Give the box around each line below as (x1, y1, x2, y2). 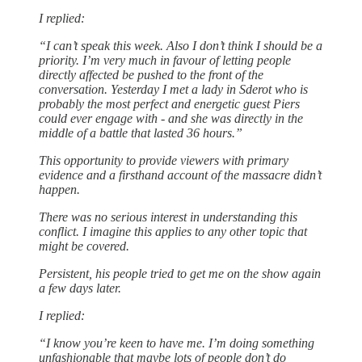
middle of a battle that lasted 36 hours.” (39, 126, 242, 141)
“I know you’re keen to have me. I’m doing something (39, 336, 314, 351)
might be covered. (39, 239, 129, 254)
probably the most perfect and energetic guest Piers (39, 97, 300, 112)
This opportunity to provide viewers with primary (39, 154, 288, 168)
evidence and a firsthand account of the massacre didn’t (39, 168, 322, 183)
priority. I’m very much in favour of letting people (39, 53, 291, 68)
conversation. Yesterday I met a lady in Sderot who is (39, 82, 308, 97)
